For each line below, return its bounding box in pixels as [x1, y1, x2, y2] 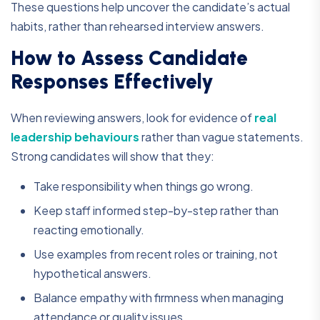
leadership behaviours [11, 129, 139, 145]
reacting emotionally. [34, 222, 144, 238]
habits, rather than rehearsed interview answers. [11, 19, 264, 34]
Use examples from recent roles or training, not [34, 246, 278, 262]
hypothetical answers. [34, 266, 151, 281]
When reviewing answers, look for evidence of [11, 110, 254, 126]
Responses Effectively [11, 69, 214, 94]
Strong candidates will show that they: [11, 149, 214, 164]
